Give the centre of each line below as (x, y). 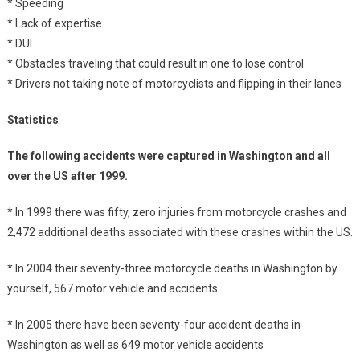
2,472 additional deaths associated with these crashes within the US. (180, 233)
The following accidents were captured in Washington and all (168, 156)
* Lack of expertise (54, 24)
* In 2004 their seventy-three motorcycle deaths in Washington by (172, 269)
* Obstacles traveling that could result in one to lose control (155, 64)
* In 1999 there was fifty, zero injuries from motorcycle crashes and (176, 213)
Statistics (33, 120)
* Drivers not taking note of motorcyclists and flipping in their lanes (174, 84)
